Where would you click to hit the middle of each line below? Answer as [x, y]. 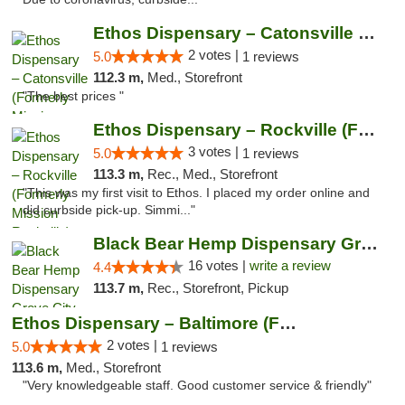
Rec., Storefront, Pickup [217, 288]
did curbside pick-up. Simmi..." [109, 210]
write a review [290, 265]
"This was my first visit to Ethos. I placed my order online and [196, 193]
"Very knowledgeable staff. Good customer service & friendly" [197, 386]
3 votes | [215, 151]
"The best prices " [73, 96]
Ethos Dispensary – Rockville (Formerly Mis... [366, 130]
